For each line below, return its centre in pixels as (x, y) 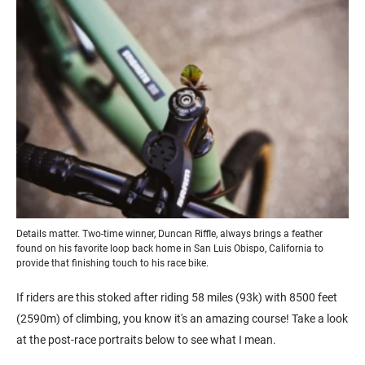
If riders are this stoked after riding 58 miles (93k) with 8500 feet (177, 298)
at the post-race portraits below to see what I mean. (146, 340)
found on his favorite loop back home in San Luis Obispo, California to (170, 249)
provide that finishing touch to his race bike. (112, 264)
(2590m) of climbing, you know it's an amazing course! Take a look (182, 319)
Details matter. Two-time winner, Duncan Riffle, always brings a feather (169, 234)
